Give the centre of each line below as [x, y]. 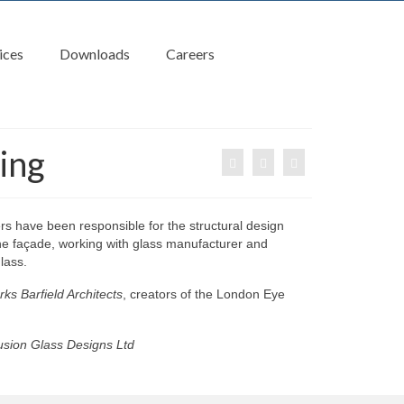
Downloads [94, 54]
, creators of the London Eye [203, 294]
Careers [190, 54]
